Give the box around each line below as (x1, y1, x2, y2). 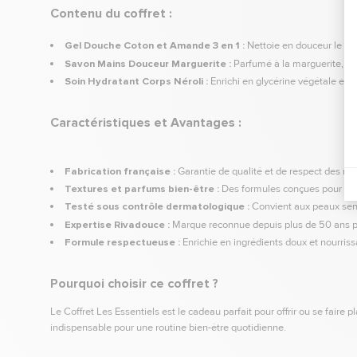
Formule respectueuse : (64, 235, 180, 249)
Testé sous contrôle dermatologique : (64, 200, 249, 214)
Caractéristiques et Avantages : (50, 115, 241, 131)
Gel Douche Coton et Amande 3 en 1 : (64, 39, 245, 53)
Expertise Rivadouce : (64, 218, 170, 231)
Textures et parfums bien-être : (64, 182, 219, 196)
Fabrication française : (64, 165, 175, 178)
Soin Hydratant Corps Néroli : (64, 74, 208, 88)
